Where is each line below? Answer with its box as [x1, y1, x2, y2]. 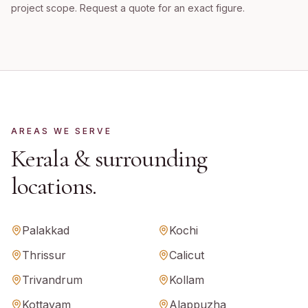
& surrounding [68, 144, 208, 173]
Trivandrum [22, 273, 82, 287]
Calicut [169, 248, 204, 262]
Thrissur [22, 248, 66, 262]
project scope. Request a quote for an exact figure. [11, 2, 245, 14]
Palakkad [22, 223, 69, 237]
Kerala [11, 144, 69, 173]
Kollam [169, 273, 204, 287]
